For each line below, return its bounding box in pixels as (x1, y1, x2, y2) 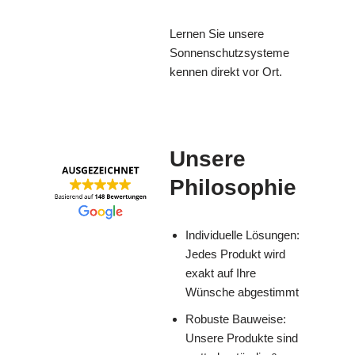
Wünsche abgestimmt (185, 285, 299, 300)
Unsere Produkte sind (185, 331, 298, 345)
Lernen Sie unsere (170, 27, 264, 41)
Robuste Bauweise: (185, 312, 286, 326)
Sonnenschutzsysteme (170, 46, 289, 60)
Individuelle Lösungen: (185, 228, 300, 242)
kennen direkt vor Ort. (170, 65, 282, 79)
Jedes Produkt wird (185, 247, 285, 261)
